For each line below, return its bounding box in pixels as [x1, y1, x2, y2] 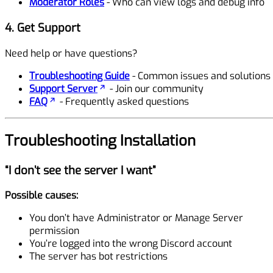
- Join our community [107, 82, 204, 95]
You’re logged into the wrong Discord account [29, 237, 232, 250]
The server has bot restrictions [29, 250, 168, 263]
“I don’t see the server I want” [5, 162, 156, 178]
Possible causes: [5, 189, 78, 202]
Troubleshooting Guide [29, 69, 130, 82]
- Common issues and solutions [130, 69, 271, 82]
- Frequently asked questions [57, 94, 189, 108]
